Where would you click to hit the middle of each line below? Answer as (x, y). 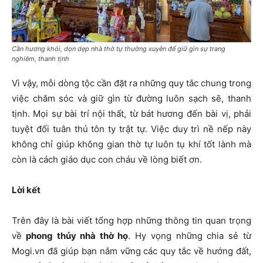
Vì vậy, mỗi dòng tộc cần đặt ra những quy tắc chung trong (131, 83)
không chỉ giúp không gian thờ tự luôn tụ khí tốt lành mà (131, 144)
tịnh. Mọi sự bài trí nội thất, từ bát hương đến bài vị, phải (131, 113)
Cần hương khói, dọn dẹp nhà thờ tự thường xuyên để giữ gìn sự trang (119, 48)
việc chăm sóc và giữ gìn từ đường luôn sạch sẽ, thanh (131, 98)
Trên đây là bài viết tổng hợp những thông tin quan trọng (131, 220)
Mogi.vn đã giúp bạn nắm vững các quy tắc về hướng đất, (131, 251)
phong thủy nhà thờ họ (77, 235)
